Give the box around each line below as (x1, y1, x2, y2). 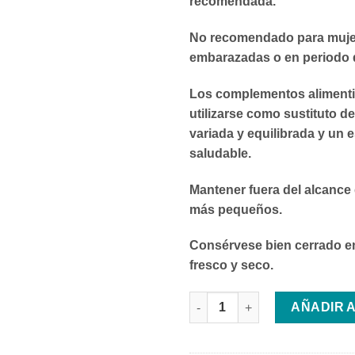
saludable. (189, 146, 251, 160)
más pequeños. (189, 202, 282, 216)
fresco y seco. (189, 258, 273, 273)
